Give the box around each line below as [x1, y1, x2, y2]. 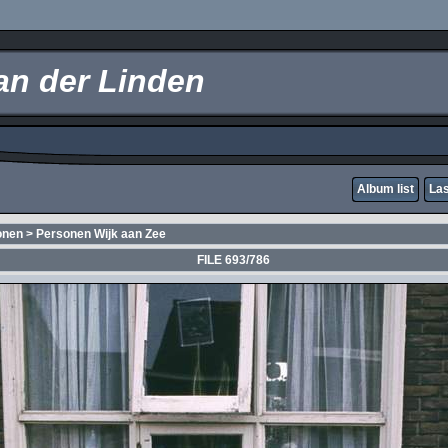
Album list [357, 182, 414, 196]
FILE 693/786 [197, 253, 270, 267]
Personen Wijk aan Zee [36, 227, 166, 241]
